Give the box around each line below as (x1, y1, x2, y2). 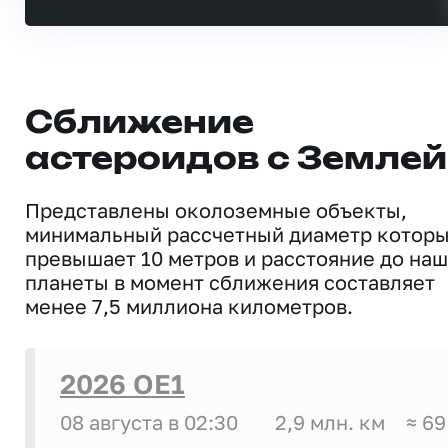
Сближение (25, 108, 254, 139)
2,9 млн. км (275, 409, 385, 434)
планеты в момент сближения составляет (25, 269, 435, 294)
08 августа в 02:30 (60, 409, 238, 434)
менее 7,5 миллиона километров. (25, 293, 353, 318)
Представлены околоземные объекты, (25, 197, 407, 222)
